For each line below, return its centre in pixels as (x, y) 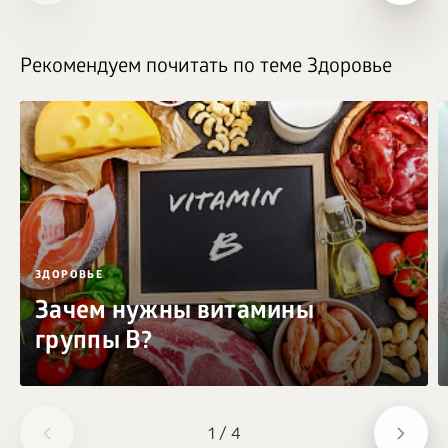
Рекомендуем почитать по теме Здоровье (206, 68)
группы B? (94, 343)
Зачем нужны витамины (175, 313)
